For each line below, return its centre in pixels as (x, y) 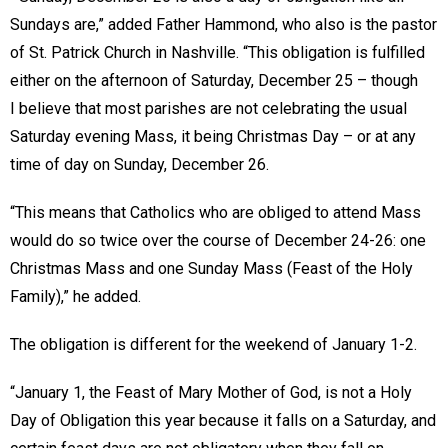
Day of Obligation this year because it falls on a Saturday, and (223, 421)
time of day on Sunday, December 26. (141, 165)
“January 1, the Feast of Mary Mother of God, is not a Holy (211, 393)
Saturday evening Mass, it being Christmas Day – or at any (213, 137)
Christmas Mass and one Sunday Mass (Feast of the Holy (211, 269)
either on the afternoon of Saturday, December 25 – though (214, 81)
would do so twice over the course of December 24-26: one (218, 241)
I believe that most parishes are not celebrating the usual (208, 109)
